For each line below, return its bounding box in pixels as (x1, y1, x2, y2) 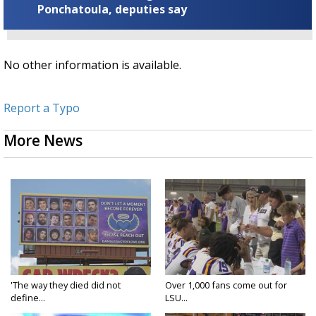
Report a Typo (4, 99, 80, 116)
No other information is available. (4, 56, 181, 73)
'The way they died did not (11, 278, 121, 291)
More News (4, 130, 83, 150)
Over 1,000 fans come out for (165, 278, 287, 291)
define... (11, 291, 45, 304)
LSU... (165, 291, 188, 304)
